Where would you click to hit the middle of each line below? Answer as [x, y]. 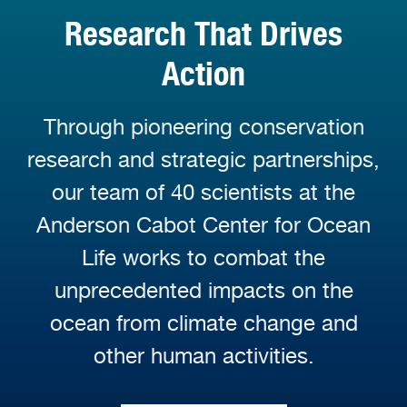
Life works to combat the [203, 257]
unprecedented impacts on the [203, 290]
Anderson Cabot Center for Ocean [203, 224]
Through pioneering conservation [203, 126]
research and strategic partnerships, [203, 159]
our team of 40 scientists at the [203, 192]
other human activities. [203, 355]
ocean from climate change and [203, 323]
